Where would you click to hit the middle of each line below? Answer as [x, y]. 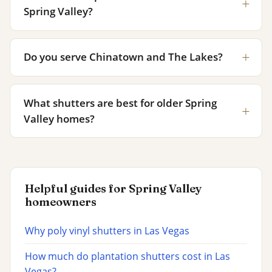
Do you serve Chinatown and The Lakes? [124, 57]
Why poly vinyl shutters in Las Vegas [107, 231]
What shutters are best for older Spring [121, 103]
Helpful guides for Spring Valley [113, 189]
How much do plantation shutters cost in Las [127, 257]
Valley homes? [59, 118]
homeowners [61, 202]
